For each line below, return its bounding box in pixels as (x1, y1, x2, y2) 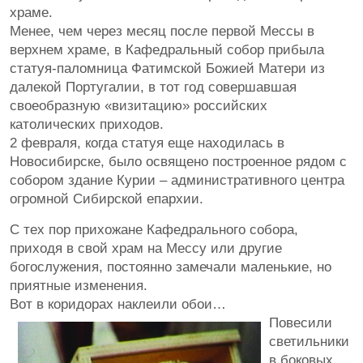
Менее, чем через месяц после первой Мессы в (10, 23, 314, 39)
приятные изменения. (10, 278, 147, 293)
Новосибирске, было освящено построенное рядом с (10, 154, 347, 169)
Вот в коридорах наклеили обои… (10, 297, 226, 312)
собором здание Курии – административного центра (10, 173, 344, 188)
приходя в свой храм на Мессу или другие (10, 241, 282, 256)
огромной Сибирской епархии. (10, 191, 203, 207)
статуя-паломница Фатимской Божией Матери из (10, 61, 325, 76)
